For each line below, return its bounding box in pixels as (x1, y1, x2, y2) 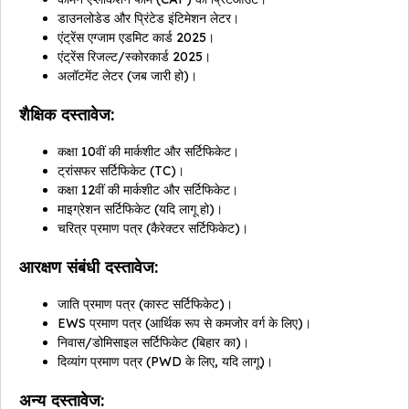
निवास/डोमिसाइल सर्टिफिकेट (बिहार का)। (58, 334, 249, 351)
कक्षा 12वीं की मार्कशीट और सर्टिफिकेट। (58, 182, 238, 199)
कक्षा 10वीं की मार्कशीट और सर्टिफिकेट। (58, 143, 239, 161)
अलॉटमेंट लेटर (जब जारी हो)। (58, 68, 197, 85)
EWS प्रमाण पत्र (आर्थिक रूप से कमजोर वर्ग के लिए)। (58, 315, 311, 332)
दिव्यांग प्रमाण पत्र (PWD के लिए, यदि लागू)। (58, 353, 273, 371)
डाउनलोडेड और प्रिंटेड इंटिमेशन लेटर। (58, 10, 239, 27)
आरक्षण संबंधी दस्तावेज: (19, 257, 158, 278)
